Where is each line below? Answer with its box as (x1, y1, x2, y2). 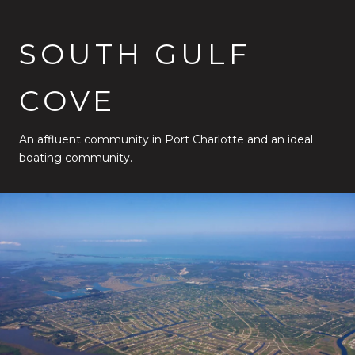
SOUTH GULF (19, 36, 251, 71)
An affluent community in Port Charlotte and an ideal (19, 132, 313, 147)
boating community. (19, 150, 132, 165)
